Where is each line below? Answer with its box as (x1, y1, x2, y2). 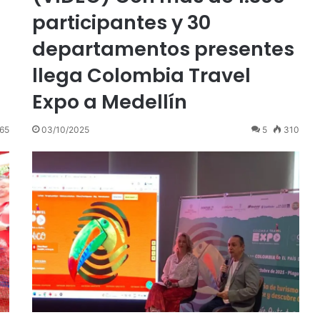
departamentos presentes (31, 35, 294, 62)
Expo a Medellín (31, 88, 187, 115)
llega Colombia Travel (31, 61, 251, 89)
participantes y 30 (31, 9, 211, 36)
